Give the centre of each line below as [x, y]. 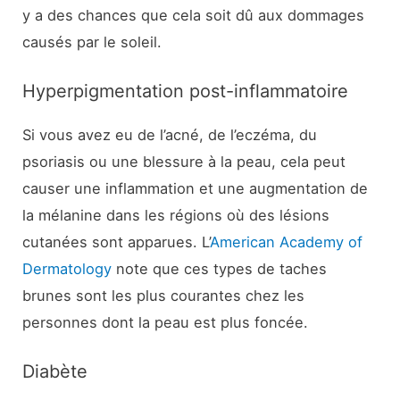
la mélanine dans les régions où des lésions [176, 216]
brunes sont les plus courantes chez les [164, 296]
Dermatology [67, 269]
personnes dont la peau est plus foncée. [166, 323]
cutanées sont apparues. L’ [117, 242]
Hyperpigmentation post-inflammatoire [186, 92]
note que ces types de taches [220, 269]
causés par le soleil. [92, 42]
